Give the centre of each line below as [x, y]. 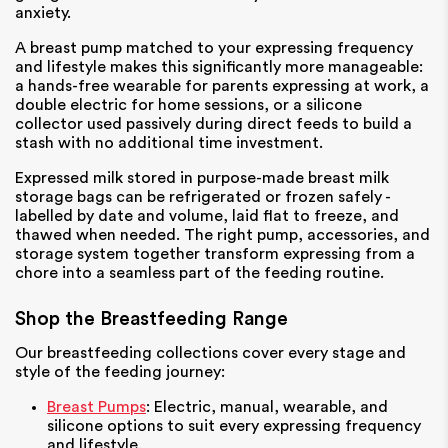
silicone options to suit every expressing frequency [234, 425]
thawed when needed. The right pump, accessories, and [222, 235]
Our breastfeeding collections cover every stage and [210, 352]
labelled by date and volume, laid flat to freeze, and [207, 216]
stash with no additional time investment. [169, 143]
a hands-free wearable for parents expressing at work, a [222, 86]
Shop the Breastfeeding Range [151, 319]
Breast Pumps [96, 406]
